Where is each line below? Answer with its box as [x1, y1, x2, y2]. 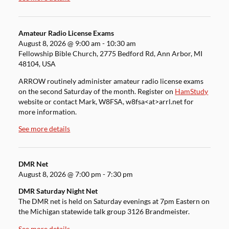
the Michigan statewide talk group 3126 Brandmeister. [18, 208, 190, 216]
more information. [18, 107, 77, 116]
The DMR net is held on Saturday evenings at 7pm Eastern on [18, 197, 210, 206]
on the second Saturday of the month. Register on [18, 87, 175, 96]
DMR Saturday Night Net [18, 187, 98, 196]
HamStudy [175, 87, 209, 96]
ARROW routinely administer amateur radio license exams [18, 77, 204, 85]
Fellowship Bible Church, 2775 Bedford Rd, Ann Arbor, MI [18, 49, 203, 58]
